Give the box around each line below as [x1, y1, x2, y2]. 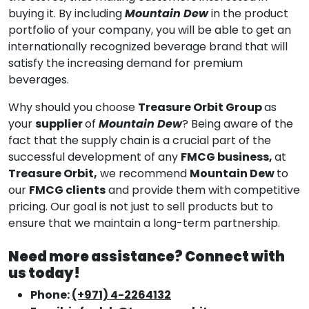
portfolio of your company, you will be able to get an [8, 21, 291, 38]
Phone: [30, 286, 72, 303]
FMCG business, [181, 148, 275, 165]
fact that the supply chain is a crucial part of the [8, 132, 271, 148]
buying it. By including [8, 5, 125, 21]
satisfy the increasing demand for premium [8, 54, 243, 71]
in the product [211, 5, 288, 21]
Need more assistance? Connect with [8, 246, 285, 266]
